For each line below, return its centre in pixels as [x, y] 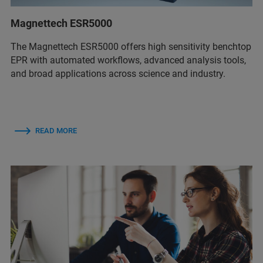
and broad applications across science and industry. [118, 73]
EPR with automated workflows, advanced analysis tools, [128, 60]
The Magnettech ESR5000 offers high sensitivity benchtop [131, 46]
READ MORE [56, 130]
